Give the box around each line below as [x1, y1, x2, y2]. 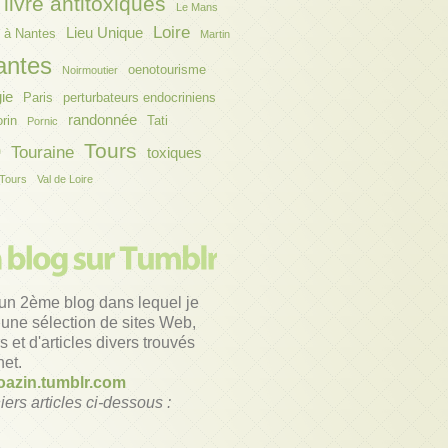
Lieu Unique [66, 24, 143, 42]
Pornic [27, 115, 58, 128]
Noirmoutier [62, 64, 118, 77]
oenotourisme [128, 62, 206, 78]
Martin [200, 28, 230, 41]
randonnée [68, 111, 137, 129]
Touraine [11, 143, 74, 163]
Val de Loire [37, 173, 93, 186]
